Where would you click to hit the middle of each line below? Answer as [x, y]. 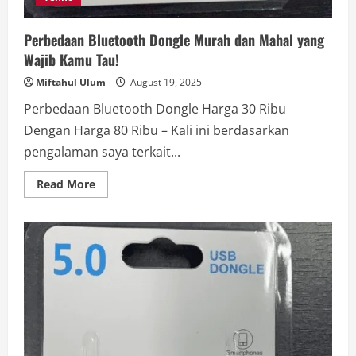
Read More [66, 184]
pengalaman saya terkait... [102, 152]
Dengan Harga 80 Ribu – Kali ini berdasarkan [157, 131]
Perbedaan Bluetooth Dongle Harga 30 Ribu [155, 109]
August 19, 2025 [165, 83]
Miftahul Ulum [71, 83]
